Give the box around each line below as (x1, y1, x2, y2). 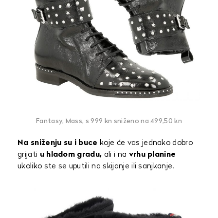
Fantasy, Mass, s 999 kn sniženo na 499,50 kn (36, 117, 182, 125)
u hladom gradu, (39, 150, 102, 159)
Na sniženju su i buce (18, 139, 98, 147)
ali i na (102, 150, 129, 159)
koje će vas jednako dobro (97, 139, 193, 147)
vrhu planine (128, 150, 176, 159)
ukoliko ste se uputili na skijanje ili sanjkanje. (18, 162, 174, 170)
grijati (18, 150, 40, 159)
